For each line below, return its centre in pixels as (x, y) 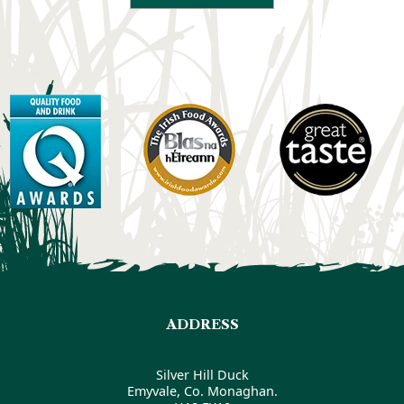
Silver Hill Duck (202, 375)
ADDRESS (202, 324)
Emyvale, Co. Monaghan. (202, 391)
